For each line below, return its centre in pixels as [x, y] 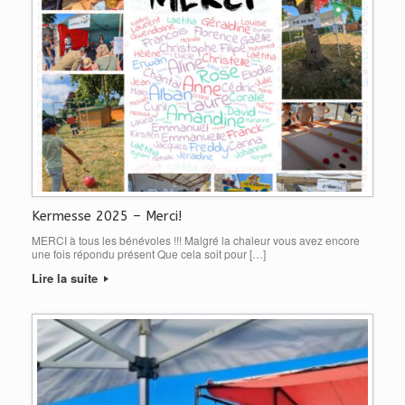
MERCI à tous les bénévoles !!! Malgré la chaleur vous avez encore [196, 240]
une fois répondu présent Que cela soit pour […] [149, 254]
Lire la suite [66, 278]
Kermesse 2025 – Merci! [107, 217]
